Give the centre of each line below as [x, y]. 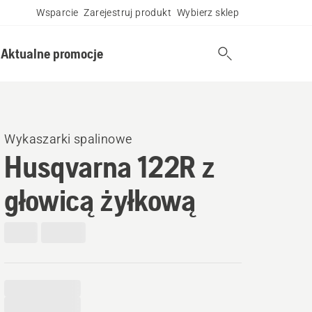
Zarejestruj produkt [127, 13]
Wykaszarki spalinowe [68, 139]
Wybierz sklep [208, 13]
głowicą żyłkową [100, 200]
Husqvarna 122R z [110, 166]
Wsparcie [57, 13]
